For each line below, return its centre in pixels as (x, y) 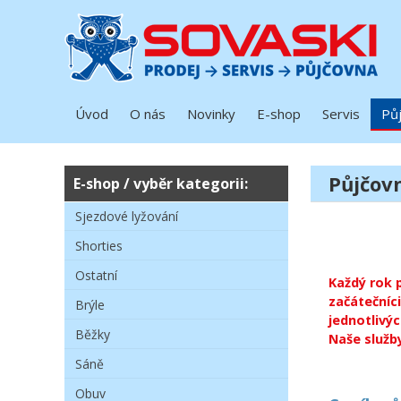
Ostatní (96, 275)
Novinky (211, 114)
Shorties (99, 246)
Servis (341, 114)
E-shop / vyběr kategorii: (161, 183)
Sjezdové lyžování (127, 216)
